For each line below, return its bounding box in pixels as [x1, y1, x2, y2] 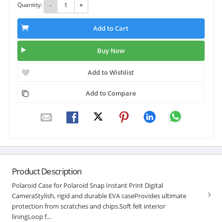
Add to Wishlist [88, 67, 134, 77]
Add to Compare [86, 88, 136, 98]
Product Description [11, 165, 82, 177]
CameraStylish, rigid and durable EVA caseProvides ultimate [11, 191, 186, 200]
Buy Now [97, 46, 125, 55]
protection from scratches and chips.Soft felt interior [11, 201, 166, 211]
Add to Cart [93, 24, 129, 33]
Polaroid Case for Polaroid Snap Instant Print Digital [11, 180, 163, 190]
